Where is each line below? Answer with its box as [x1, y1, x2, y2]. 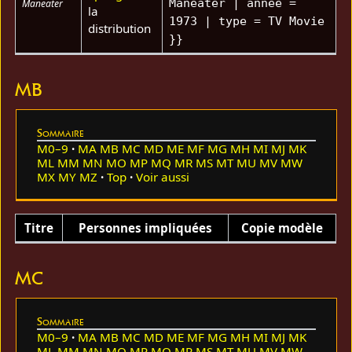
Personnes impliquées [79, 219, 213, 236]
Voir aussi [135, 169, 189, 185]
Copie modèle [241, 219, 324, 236]
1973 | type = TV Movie [168, 13, 324, 28]
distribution [87, 20, 151, 36]
